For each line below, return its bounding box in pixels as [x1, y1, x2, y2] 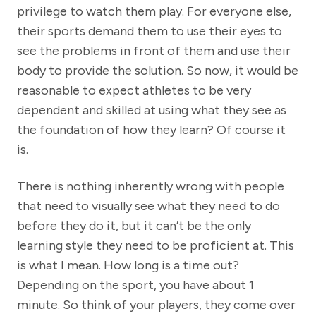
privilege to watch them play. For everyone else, [17, 4, 291, 20]
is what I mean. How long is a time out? [17, 257, 239, 274]
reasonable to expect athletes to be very [17, 83, 251, 99]
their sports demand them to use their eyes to [17, 23, 282, 39]
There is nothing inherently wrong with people [17, 178, 284, 195]
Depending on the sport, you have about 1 [17, 277, 254, 293]
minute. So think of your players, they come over [17, 297, 296, 313]
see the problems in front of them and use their [17, 43, 291, 59]
